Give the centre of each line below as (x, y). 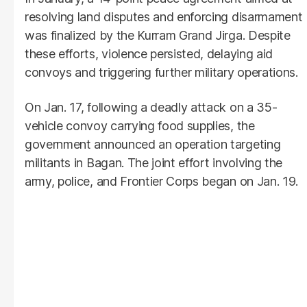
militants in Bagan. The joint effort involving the (153, 163)
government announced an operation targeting (153, 145)
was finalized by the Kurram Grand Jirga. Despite (158, 36)
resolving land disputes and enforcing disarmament (164, 17)
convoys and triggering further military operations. (161, 73)
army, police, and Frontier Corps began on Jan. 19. (161, 182)
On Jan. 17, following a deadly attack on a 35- (151, 108)
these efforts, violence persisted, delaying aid (149, 54)
